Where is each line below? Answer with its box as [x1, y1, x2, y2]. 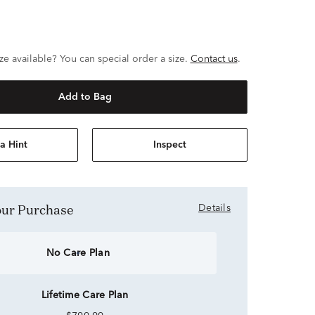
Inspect [153, 140, 186, 150]
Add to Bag [58, 92, 112, 102]
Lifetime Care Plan [41, 290, 129, 300]
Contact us [190, 54, 238, 64]
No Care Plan [46, 248, 110, 258]
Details [198, 203, 231, 213]
